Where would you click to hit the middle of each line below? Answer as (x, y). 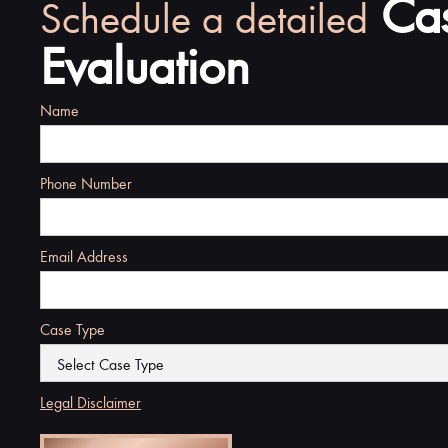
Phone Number (86, 182)
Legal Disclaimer (90, 401)
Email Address (84, 255)
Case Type (72, 328)
